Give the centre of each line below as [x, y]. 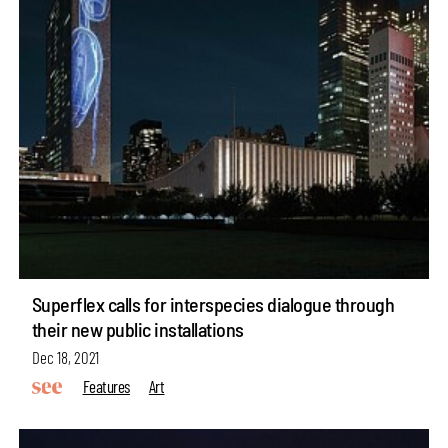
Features [106, 385]
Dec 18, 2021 [65, 357]
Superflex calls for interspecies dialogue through [213, 304]
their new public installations [137, 329]
